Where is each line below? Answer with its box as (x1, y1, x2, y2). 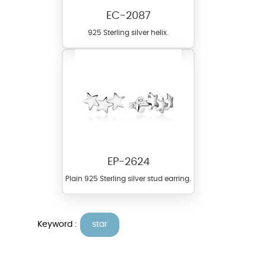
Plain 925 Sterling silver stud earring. (65, 175, 191, 183)
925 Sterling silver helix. (88, 29, 169, 37)
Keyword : (37, 220, 79, 229)
